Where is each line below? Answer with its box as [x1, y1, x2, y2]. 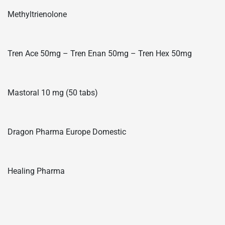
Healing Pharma [8, 166, 65, 176]
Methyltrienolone [8, 9, 67, 19]
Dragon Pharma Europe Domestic [8, 127, 126, 137]
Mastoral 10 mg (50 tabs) [8, 87, 98, 97]
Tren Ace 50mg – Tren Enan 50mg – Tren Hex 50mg [8, 48, 192, 58]
